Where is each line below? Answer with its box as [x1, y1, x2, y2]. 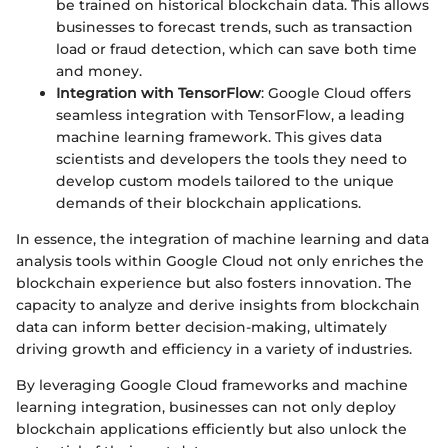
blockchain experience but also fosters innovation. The [16, 274, 412, 293]
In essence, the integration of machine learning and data [16, 230, 429, 249]
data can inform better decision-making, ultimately [16, 318, 387, 337]
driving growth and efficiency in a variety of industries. [16, 340, 412, 359]
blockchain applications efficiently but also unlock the [16, 420, 407, 439]
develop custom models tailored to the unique [56, 172, 394, 191]
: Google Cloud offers [261, 84, 411, 103]
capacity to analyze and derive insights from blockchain [16, 296, 420, 315]
